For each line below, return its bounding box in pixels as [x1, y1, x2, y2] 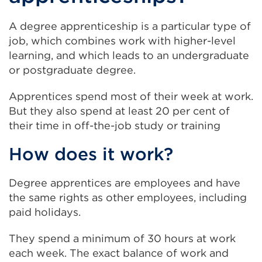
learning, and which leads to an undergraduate [9, 49, 249, 61]
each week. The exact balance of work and [9, 247, 229, 259]
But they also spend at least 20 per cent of [9, 105, 230, 117]
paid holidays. [9, 206, 81, 218]
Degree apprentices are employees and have [9, 177, 240, 189]
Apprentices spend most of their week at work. [9, 90, 253, 102]
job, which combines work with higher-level [9, 35, 236, 47]
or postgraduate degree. [9, 64, 136, 76]
